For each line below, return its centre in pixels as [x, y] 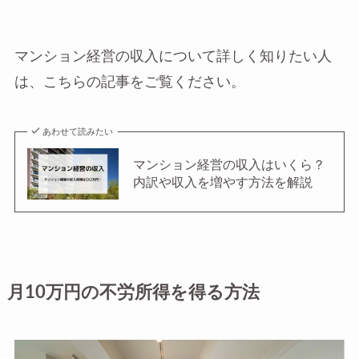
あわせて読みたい [78, 131]
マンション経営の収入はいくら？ [229, 165]
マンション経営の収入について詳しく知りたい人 [173, 56]
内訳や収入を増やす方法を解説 [222, 182]
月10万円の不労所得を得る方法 [133, 292]
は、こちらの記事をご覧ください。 [129, 82]
